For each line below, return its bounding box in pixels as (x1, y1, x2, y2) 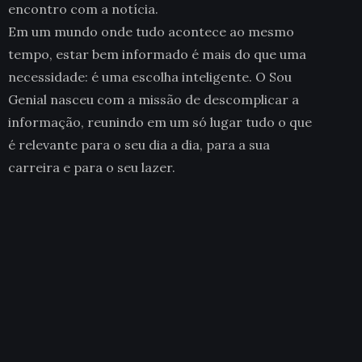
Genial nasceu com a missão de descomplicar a (8, 91, 299, 108)
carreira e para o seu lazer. (8, 159, 175, 176)
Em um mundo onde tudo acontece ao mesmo (8, 23, 294, 40)
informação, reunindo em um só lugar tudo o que (8, 114, 312, 131)
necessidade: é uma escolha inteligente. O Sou (8, 69, 292, 86)
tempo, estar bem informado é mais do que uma (8, 46, 306, 63)
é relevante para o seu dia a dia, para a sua (8, 137, 270, 154)
